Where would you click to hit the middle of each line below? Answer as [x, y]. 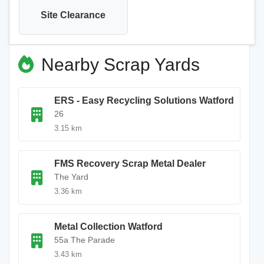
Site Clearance [73, 15]
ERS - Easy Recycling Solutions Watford [144, 100]
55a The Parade [85, 240]
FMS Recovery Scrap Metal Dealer [130, 164]
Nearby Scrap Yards [118, 65]
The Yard [71, 177]
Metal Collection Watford [108, 227]
